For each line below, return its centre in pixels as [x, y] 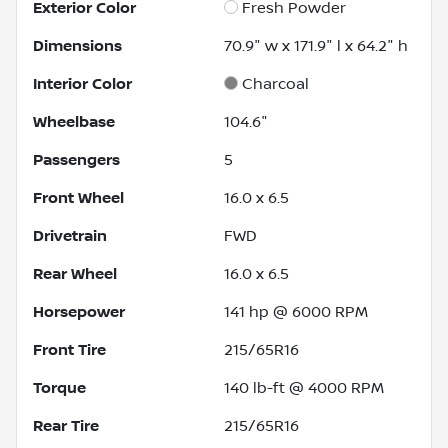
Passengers [76, 159]
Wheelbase [74, 121]
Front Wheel [78, 197]
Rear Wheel [75, 273]
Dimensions [77, 45]
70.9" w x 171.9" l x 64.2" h [316, 45]
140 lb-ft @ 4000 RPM [304, 387]
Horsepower [79, 311]
